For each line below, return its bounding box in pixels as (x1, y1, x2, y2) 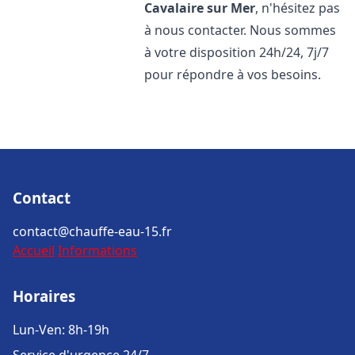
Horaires (13, 286, 75, 306)
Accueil (13, 242, 55, 259)
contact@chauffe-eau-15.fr (13, 223, 172, 240)
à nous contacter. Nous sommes (144, 21, 337, 39)
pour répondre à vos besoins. (144, 66, 322, 83)
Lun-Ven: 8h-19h (13, 321, 109, 338)
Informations (58, 242, 137, 259)
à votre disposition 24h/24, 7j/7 (144, 44, 330, 61)
